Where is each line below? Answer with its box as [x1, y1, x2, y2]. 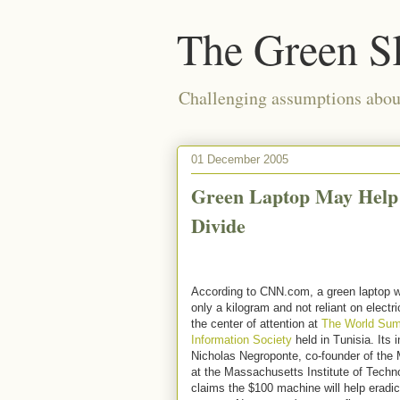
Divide [191, 211, 246, 240]
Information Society [191, 333, 292, 346]
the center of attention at [191, 317, 321, 330]
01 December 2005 [191, 152, 288, 166]
